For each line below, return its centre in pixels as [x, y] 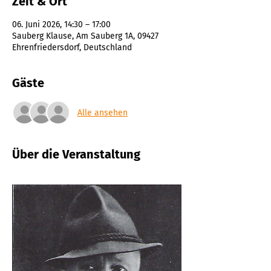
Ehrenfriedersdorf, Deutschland [72, 47]
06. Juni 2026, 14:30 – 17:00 [61, 24]
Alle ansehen [103, 113]
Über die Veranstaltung [76, 154]
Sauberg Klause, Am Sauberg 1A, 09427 [85, 36]
